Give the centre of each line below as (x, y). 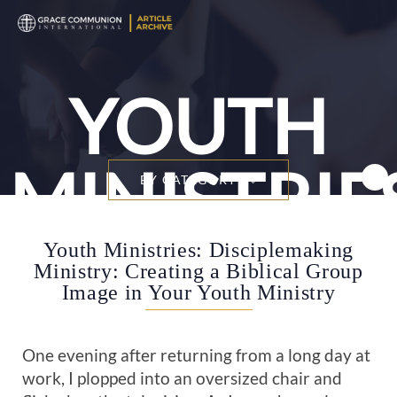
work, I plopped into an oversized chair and (182, 378)
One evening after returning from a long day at (196, 355)
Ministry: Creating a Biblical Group (198, 271)
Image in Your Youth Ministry (198, 292)
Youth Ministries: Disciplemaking (198, 249)
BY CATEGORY (188, 179)
